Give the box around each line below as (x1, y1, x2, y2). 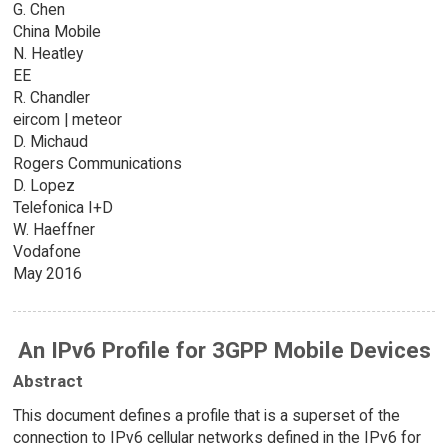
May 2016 (12, 264, 82, 284)
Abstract (12, 370, 83, 391)
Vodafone (12, 242, 81, 262)
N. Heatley (12, 44, 83, 64)
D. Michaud (12, 132, 88, 152)
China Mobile (12, 22, 101, 42)
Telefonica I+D (12, 198, 113, 218)
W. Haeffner (12, 220, 95, 240)
